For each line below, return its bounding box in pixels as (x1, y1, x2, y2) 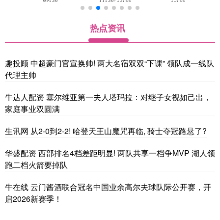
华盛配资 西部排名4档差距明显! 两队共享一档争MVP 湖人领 (5, 147, 215, 159)
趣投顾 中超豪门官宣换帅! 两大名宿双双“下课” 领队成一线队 (5, 57, 214, 69)
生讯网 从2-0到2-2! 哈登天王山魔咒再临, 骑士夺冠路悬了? (5, 125, 207, 137)
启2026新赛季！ (5, 192, 62, 204)
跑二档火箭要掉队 (5, 159, 68, 170)
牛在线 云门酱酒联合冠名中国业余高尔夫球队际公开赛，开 (5, 181, 211, 192)
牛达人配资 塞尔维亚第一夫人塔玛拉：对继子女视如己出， (5, 91, 211, 103)
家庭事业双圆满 (5, 103, 60, 114)
